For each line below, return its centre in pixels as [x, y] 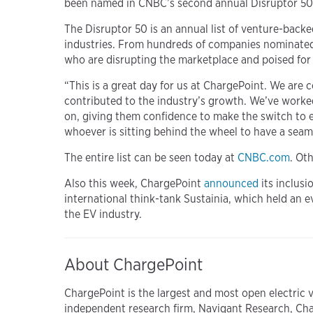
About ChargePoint [133, 265]
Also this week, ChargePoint [134, 184]
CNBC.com [264, 158]
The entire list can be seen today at [151, 158]
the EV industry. [103, 214]
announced [231, 184]
